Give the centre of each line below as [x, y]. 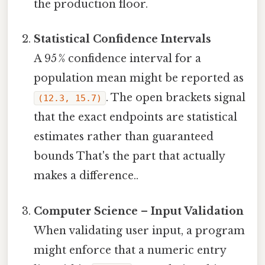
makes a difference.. [86, 176]
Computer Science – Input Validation [139, 211]
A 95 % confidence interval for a [118, 59]
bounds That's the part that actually [130, 156]
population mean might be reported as [139, 78]
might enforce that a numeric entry [130, 250]
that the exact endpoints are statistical [136, 117]
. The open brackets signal [176, 98]
